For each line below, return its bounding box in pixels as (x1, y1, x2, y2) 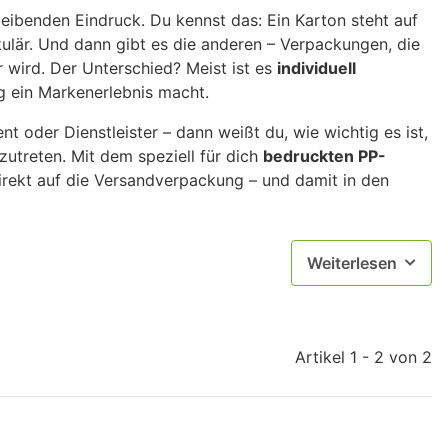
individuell (277, 58, 356, 79)
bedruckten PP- (263, 146, 386, 167)
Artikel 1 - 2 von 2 (295, 347, 432, 368)
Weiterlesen (307, 253, 397, 274)
